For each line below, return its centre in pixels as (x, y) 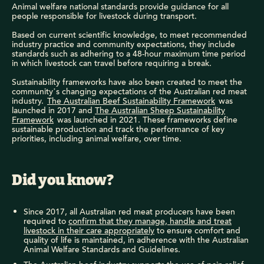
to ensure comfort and (197, 231)
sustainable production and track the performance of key (118, 129)
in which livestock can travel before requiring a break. (113, 63)
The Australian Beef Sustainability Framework (131, 101)
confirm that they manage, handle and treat (150, 221)
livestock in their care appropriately (89, 231)
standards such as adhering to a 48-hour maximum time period (129, 54)
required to (46, 221)
